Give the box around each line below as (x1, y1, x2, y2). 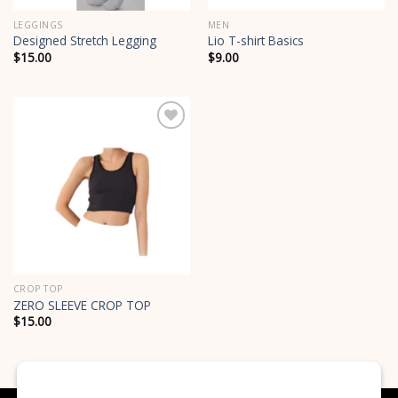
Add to (147, 134, 179, 148)
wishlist (145, 147, 182, 161)
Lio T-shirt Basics (207, 32, 304, 50)
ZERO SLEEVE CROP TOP (12, 296, 151, 314)
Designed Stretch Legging (12, 32, 156, 50)
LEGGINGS (12, 19, 63, 32)
